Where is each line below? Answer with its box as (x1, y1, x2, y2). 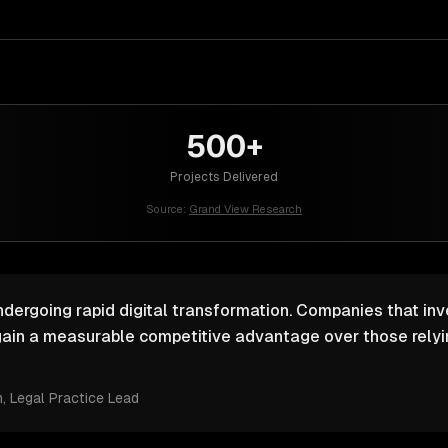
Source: (146, 203, 186, 215)
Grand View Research (189, 203, 302, 215)
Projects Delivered (170, 170, 278, 184)
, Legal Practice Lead (3, 390, 139, 406)
